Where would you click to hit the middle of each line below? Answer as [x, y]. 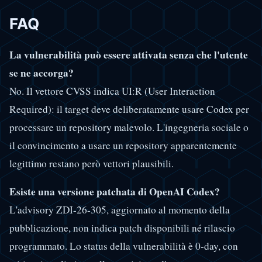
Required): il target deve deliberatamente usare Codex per [129, 109]
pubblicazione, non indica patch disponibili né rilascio [122, 228]
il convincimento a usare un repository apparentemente [123, 145]
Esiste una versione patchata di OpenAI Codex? [115, 192]
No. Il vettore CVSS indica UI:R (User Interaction [112, 91]
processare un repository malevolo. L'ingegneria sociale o [129, 127]
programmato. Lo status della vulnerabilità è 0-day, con [124, 246]
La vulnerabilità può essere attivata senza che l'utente [129, 54]
